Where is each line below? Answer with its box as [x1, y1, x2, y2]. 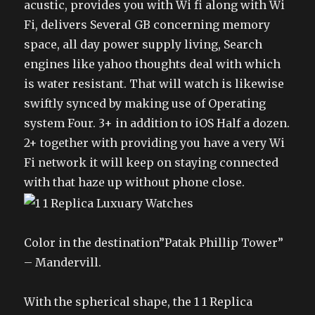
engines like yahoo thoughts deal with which [24, 57, 281, 71]
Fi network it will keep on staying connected [24, 155, 279, 169]
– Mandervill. [24, 255, 102, 269]
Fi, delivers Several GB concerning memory [24, 18, 271, 32]
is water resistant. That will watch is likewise [24, 77, 285, 91]
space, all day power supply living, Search [24, 37, 263, 51]
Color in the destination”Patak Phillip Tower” [24, 235, 284, 250]
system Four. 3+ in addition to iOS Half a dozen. [24, 116, 290, 130]
